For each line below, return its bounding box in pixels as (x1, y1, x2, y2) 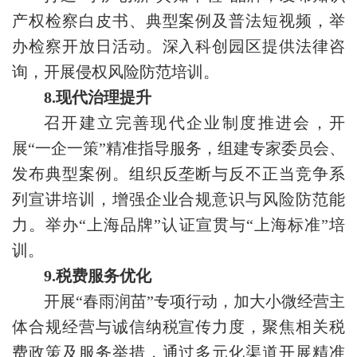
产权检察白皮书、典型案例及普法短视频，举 (12, 12, 345, 30)
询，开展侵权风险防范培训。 (12, 63, 219, 81)
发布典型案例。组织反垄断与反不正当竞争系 (12, 165, 345, 183)
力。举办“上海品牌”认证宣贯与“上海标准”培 (12, 216, 345, 234)
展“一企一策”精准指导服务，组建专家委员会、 (12, 139, 345, 158)
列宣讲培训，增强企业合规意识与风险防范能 (12, 190, 345, 209)
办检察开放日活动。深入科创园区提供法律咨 (12, 37, 345, 56)
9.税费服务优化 (44, 267, 151, 285)
